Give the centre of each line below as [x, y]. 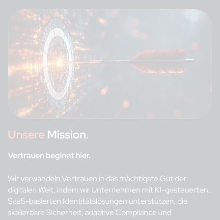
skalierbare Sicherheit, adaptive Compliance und [90, 213]
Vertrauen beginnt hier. [49, 156]
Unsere [27, 134]
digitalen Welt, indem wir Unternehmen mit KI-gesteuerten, [109, 190]
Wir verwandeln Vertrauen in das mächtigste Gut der [97, 179]
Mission [67, 134]
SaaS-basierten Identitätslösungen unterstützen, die [98, 201]
